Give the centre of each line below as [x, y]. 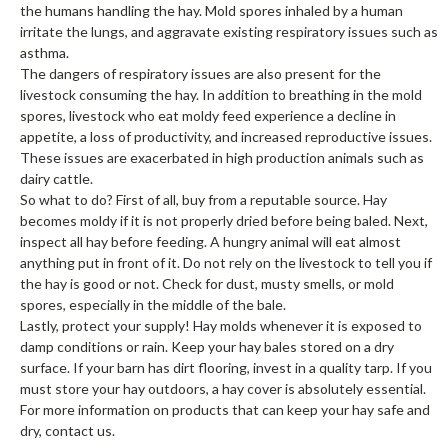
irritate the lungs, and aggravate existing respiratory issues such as [229, 31]
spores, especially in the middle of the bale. [153, 304]
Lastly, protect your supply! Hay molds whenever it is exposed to [221, 325]
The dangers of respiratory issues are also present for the [200, 73]
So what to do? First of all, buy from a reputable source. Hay [203, 199]
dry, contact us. [67, 430]
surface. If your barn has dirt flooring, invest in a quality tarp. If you [226, 367]
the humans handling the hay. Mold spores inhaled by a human [211, 10]
